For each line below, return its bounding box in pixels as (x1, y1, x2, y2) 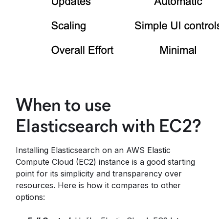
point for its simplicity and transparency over (16, 169, 182, 178)
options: (16, 192, 45, 202)
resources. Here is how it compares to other (16, 180, 181, 190)
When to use (16, 94, 111, 115)
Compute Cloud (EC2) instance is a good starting (16, 157, 195, 167)
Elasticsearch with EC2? (16, 115, 201, 136)
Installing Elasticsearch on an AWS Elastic (16, 145, 171, 155)
